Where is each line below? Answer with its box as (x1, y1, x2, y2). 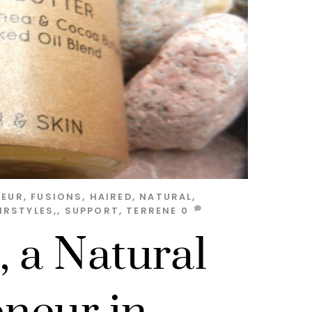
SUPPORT (64, 205, 119, 217)
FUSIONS (31, 191, 83, 203)
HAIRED (89, 191, 132, 203)
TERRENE (126, 205, 178, 217)
